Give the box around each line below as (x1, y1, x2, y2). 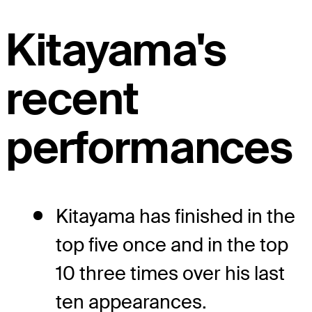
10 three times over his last (56, 260, 285, 286)
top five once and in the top (56, 232, 288, 257)
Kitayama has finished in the (56, 203, 295, 228)
